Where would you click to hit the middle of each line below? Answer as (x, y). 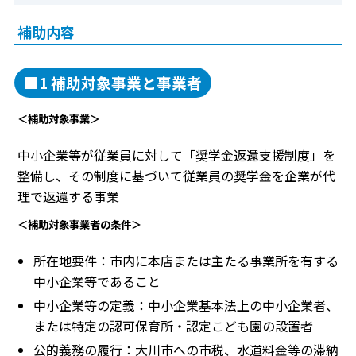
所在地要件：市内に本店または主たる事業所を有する (186, 261)
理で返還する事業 (68, 197)
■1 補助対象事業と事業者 (113, 82)
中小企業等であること (97, 282)
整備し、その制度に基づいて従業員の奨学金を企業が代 (176, 176)
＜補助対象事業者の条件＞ (79, 225)
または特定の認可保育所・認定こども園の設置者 (173, 326)
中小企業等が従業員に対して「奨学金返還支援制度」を (176, 155)
